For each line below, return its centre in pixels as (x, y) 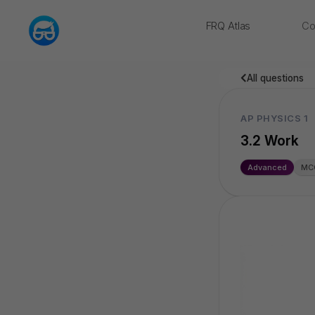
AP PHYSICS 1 (275, 118)
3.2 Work (270, 141)
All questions (275, 78)
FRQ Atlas (228, 26)
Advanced (267, 167)
